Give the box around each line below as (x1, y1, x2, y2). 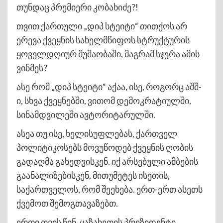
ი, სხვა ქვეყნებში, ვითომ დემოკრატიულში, (16, 95, 191, 106)
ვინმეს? (16, 62, 47, 73)
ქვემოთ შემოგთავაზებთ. (16, 197, 118, 209)
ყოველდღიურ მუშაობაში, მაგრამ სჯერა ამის (16, 48, 200, 59)
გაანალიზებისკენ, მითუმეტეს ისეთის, (16, 169, 170, 181)
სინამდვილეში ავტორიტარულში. (16, 109, 155, 120)
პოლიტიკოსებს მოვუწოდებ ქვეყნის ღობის (16, 141, 193, 153)
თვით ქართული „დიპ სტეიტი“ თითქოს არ (16, 20, 187, 31)
